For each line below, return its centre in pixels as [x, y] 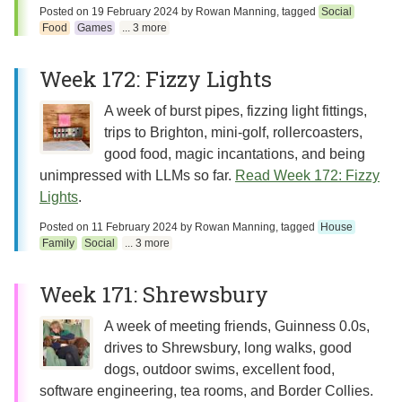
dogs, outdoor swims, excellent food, [219, 369]
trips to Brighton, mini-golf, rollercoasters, [233, 132]
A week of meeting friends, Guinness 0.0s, [237, 326]
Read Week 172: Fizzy [307, 175]
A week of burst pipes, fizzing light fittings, [236, 111]
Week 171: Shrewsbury [154, 294]
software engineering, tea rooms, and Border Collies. [206, 391]
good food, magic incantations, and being [235, 154]
